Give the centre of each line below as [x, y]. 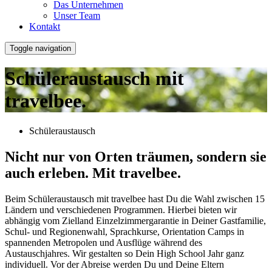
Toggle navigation [40, 48]
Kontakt [45, 26]
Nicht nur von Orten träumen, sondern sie [136, 156]
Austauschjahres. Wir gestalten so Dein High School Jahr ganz [124, 253]
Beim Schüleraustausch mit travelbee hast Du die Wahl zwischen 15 [135, 199]
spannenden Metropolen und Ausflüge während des [104, 242]
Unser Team [77, 15]
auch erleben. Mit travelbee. [93, 173]
